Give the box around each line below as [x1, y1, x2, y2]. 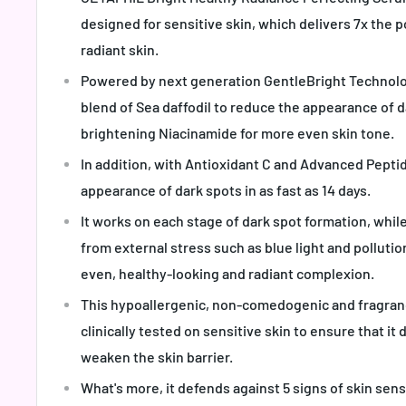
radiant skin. [81, 41, 159, 59]
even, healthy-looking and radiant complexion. [81, 265, 374, 283]
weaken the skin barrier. [81, 348, 233, 366]
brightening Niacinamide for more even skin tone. [81, 124, 394, 142]
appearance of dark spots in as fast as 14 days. [81, 181, 371, 199]
